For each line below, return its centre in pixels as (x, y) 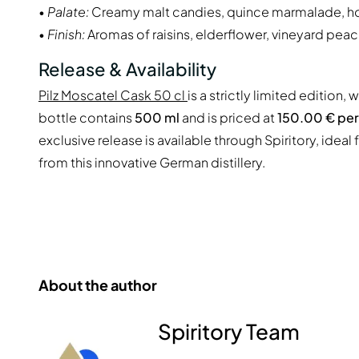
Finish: (66, 34)
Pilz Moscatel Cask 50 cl (113, 95)
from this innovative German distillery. (152, 163)
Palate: (68, 11)
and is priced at (228, 118)
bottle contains (87, 118)
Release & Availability (127, 69)
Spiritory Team (229, 332)
